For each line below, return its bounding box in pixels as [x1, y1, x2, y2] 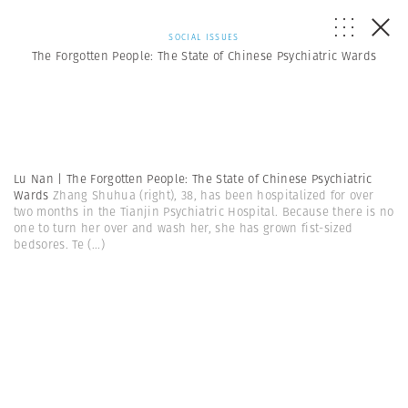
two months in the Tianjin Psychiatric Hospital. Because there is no [14, 203, 394, 220]
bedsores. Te [14, 236, 84, 253]
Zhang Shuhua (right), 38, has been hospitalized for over [52, 187, 374, 204]
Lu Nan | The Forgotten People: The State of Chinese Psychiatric [14, 170, 372, 188]
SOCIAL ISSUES [168, 31, 240, 43]
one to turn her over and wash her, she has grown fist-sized [14, 219, 353, 237]
